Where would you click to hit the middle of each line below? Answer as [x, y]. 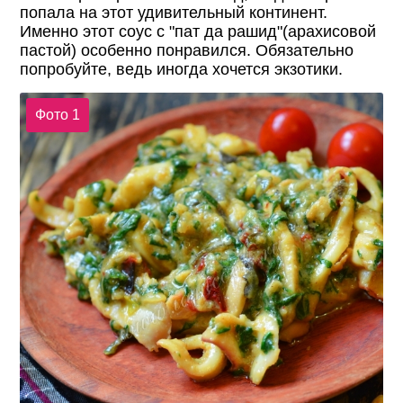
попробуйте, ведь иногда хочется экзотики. [182, 69]
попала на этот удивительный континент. [174, 12]
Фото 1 [57, 115]
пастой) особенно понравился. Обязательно [187, 50]
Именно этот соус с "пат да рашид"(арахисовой [198, 31]
